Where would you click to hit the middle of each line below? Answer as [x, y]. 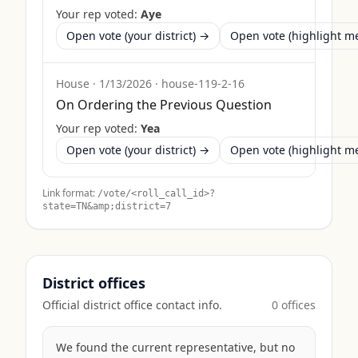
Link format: [69, 193]
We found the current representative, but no [175, 347]
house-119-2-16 [203, 84]
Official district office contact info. [132, 305]
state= [59, 206]
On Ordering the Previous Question [164, 105]
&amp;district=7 [129, 206]
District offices [94, 283]
